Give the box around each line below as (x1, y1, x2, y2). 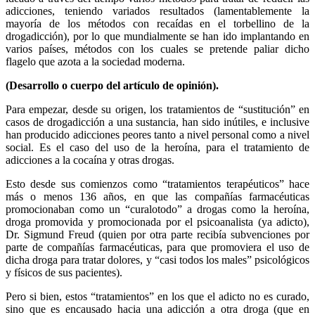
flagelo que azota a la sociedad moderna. (6, 56, 185, 68)
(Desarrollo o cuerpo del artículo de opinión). (6, 79, 219, 92)
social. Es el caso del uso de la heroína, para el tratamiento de (6, 141, 309, 154)
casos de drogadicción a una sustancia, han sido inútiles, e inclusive (6, 116, 309, 129)
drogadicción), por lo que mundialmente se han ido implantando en (6, 30, 309, 43)
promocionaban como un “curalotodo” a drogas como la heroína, (6, 203, 309, 216)
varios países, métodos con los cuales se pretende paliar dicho (6, 43, 309, 56)
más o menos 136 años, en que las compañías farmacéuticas (6, 191, 309, 203)
